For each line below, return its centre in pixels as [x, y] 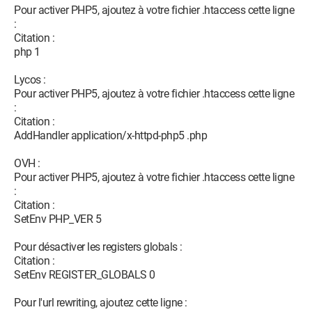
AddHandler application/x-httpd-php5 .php [110, 135]
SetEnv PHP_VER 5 [57, 219]
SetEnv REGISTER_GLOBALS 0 [85, 275]
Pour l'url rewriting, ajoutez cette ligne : [101, 303]
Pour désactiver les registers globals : [98, 247]
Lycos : [30, 80]
